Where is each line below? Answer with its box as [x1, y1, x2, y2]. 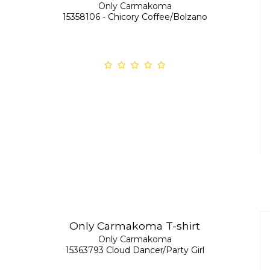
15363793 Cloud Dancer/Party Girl [65, 245, 204, 256]
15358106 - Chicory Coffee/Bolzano [62, 11, 207, 23]
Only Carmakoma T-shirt [69, 219, 201, 233]
